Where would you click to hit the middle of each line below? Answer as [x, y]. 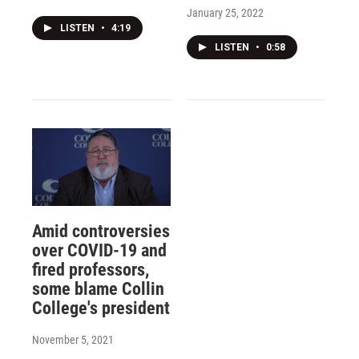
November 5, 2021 [73, 339]
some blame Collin [98, 288]
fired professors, [91, 269]
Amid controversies [101, 231]
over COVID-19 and [99, 250]
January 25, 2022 [225, 13]
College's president [101, 308]
